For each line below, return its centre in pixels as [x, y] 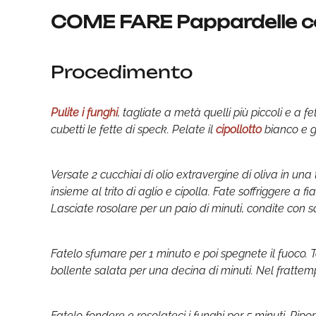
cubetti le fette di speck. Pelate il [132, 129]
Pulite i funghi [84, 113]
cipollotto [239, 129]
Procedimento [122, 72]
